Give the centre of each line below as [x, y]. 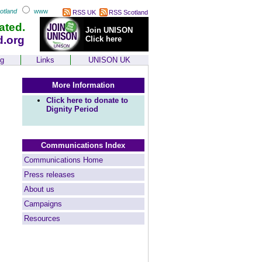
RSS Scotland [128, 12]
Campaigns [43, 204]
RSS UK [83, 12]
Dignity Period [72, 109]
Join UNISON [109, 30]
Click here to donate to [87, 100]
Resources [42, 218]
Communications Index [83, 145]
